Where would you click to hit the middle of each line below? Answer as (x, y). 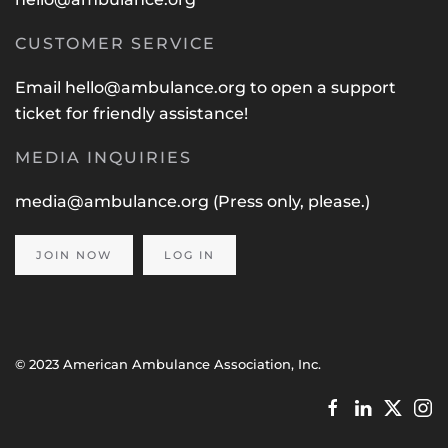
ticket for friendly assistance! (131, 113)
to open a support (321, 87)
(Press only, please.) (291, 201)
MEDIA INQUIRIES (103, 157)
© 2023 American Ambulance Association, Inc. (168, 364)
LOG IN (189, 255)
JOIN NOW (74, 255)
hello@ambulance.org (155, 87)
